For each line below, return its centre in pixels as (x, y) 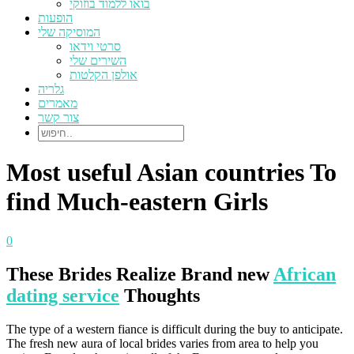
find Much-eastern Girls (137, 202)
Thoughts (160, 295)
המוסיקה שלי (69, 32)
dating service (63, 295)
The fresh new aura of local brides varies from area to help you (162, 343)
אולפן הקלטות (104, 75)
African (305, 274)
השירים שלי (98, 60)
